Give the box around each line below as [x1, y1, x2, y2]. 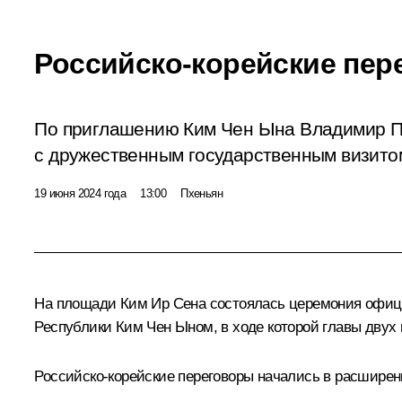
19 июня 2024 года [34, 186, 127, 200]
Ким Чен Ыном [115, 318, 214, 336]
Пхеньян [180, 186, 223, 200]
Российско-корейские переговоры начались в [34, 367, 336, 385]
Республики [34, 318, 116, 336]
